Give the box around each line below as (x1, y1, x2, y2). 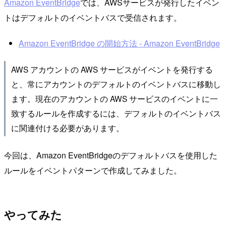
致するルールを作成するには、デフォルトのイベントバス (11, 107, 221, 119)
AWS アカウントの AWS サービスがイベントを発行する (11, 64, 213, 75)
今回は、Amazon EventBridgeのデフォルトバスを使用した (4, 149, 217, 161)
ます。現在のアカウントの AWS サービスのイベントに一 (11, 93, 218, 104)
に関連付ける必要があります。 (11, 122, 124, 134)
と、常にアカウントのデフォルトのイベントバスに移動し (11, 78, 221, 90)
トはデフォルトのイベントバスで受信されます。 (4, 11, 182, 23)
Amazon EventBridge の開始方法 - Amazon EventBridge (18, 37, 220, 49)
